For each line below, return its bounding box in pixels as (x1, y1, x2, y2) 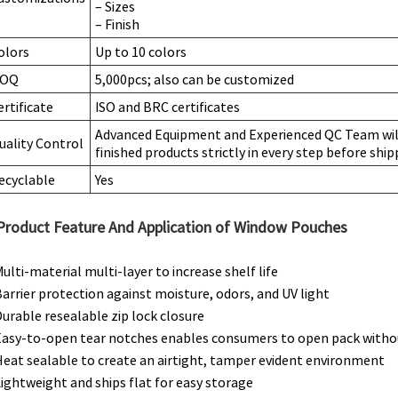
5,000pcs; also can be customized (95, 69, 294, 88)
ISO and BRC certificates (95, 97, 240, 115)
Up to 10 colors (95, 42, 187, 60)
